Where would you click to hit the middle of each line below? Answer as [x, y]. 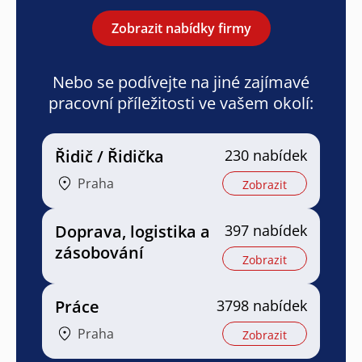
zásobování [99, 252]
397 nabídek [266, 230]
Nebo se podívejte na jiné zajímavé [181, 82]
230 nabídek [266, 155]
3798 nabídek [262, 305]
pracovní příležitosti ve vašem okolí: [181, 103]
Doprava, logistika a [133, 231]
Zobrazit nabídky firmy [181, 28]
